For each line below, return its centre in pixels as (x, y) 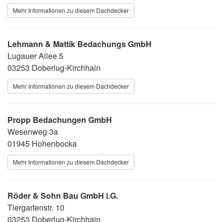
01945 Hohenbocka (42, 143)
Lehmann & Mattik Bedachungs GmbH (80, 44)
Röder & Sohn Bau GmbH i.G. (63, 195)
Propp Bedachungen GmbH (60, 119)
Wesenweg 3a (33, 131)
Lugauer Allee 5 (35, 55)
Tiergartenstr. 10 (36, 207)
